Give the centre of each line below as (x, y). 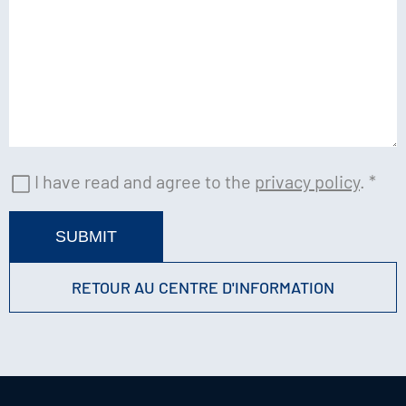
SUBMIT (86, 236)
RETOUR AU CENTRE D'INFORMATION (203, 287)
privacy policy (307, 181)
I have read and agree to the (145, 181)
